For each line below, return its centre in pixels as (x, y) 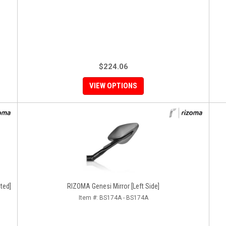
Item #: (89, 198)
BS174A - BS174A (124, 198)
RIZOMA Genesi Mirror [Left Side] (113, 186)
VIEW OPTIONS (113, 86)
